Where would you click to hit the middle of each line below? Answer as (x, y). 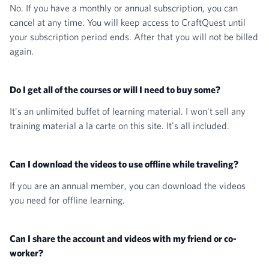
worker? (26, 253)
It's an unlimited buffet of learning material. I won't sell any (128, 111)
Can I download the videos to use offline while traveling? (124, 164)
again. (22, 51)
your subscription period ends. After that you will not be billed (134, 37)
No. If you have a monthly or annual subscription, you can (124, 8)
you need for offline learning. (67, 200)
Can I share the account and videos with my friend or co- (123, 238)
